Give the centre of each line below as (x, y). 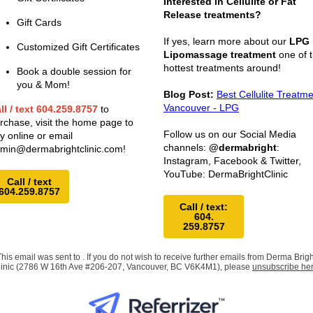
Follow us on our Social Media (230, 134)
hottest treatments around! (224, 68)
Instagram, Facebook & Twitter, (232, 161)
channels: (186, 147)
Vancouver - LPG (201, 108)
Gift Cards (39, 22)
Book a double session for (74, 71)
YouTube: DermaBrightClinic (226, 174)
